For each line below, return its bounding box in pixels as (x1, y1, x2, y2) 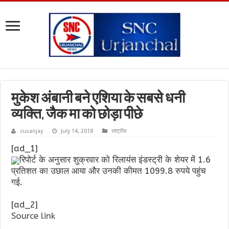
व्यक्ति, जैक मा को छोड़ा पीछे (11, 108, 143, 122)
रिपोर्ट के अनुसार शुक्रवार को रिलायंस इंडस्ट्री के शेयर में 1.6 (19, 154, 211, 165)
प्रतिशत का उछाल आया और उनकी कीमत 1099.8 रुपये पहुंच (11, 166, 207, 176)
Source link (11, 211, 56, 221)
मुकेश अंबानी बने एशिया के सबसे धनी (11, 92, 186, 106)
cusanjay (20, 128, 43, 134)
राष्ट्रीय (111, 128, 127, 134)
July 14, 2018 (61, 128, 94, 134)
